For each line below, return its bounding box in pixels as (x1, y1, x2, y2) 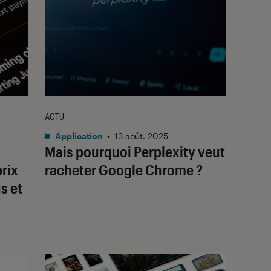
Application (53, 130, 103, 141)
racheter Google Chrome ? (45, 160, 203, 178)
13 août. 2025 (114, 130, 168, 141)
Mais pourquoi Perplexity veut (45, 142, 225, 160)
